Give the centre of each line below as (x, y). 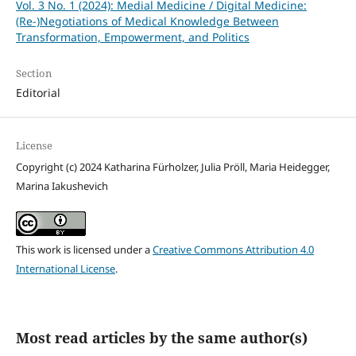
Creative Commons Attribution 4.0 (233, 249)
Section (33, 73)
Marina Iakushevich (62, 186)
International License (65, 268)
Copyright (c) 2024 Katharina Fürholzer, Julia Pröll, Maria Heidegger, (172, 166)
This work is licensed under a (84, 249)
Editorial (38, 92)
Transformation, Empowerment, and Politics (132, 37)
